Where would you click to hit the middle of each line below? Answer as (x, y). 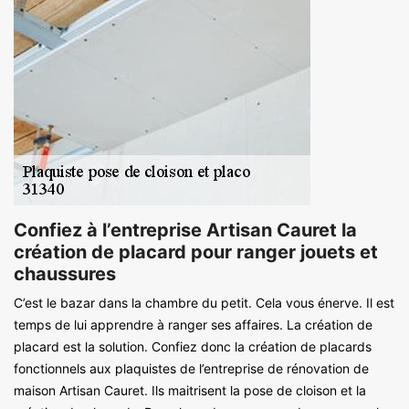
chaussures (65, 273)
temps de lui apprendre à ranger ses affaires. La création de (193, 324)
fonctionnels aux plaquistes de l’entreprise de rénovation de (191, 368)
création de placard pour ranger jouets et (196, 252)
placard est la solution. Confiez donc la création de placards (193, 346)
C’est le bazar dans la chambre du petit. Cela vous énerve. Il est (204, 302)
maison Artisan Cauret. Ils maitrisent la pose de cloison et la (190, 390)
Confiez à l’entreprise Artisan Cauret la (185, 230)
